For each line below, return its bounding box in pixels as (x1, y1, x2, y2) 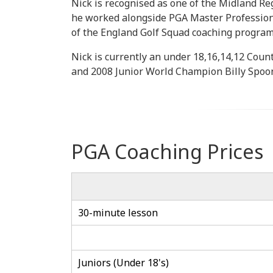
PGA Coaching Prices (71, 138, 263, 165)
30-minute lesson (78, 206, 158, 219)
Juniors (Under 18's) (78, 256, 169, 269)
